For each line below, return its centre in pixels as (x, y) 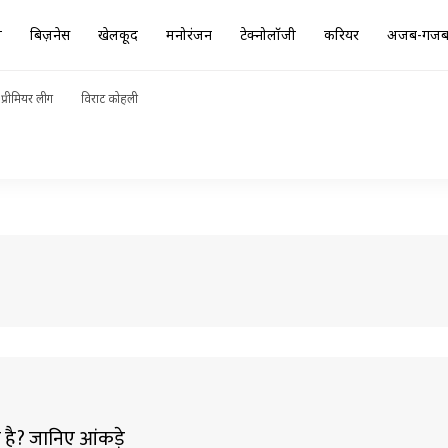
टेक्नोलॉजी (268, 34)
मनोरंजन (189, 34)
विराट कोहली (109, 98)
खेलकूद (118, 34)
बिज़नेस (50, 34)
